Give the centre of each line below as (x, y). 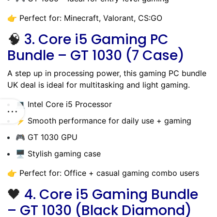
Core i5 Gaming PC (103, 39)
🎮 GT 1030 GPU (46, 137)
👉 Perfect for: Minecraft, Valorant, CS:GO (85, 18)
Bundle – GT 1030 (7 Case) (96, 55)
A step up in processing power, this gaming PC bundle (107, 73)
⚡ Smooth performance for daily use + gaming (103, 120)
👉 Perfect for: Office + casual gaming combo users (103, 173)
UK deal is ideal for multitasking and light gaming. (99, 85)
